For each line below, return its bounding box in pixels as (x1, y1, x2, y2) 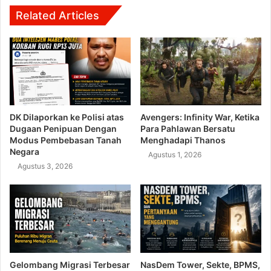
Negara (10, 146, 39, 157)
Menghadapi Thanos (140, 135, 226, 146)
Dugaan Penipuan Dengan (10, 123, 117, 134)
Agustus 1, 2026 (148, 150, 201, 160)
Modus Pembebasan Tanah (10, 135, 122, 146)
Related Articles (16, 8, 99, 22)
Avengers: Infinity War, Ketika (140, 112, 260, 123)
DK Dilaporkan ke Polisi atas (10, 112, 124, 123)
